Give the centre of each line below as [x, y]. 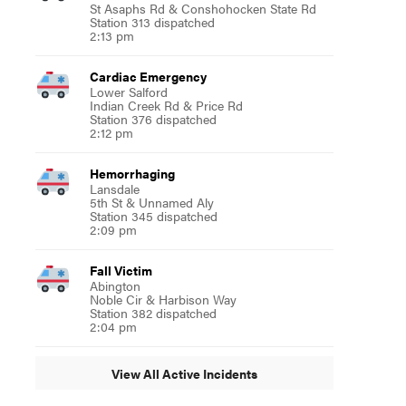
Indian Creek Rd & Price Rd [166, 105]
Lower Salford [128, 92]
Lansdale [114, 188]
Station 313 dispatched [152, 22]
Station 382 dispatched [153, 313]
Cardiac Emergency [148, 76]
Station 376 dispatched [153, 119]
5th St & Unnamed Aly [151, 202]
